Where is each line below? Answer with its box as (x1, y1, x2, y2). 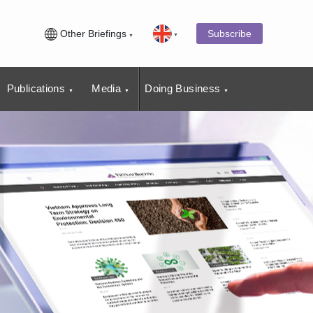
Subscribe (207, 27, 252, 39)
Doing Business (145, 82, 221, 94)
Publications (6, 82, 66, 94)
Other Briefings (57, 27, 126, 39)
